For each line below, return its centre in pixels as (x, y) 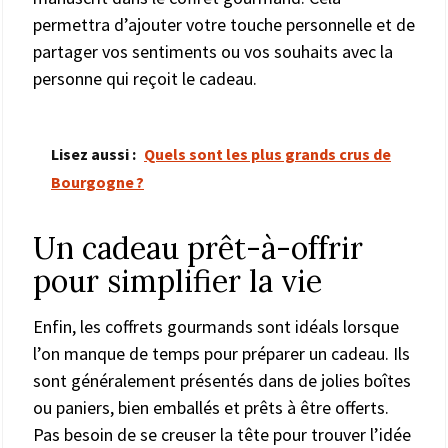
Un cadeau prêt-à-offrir (198, 247)
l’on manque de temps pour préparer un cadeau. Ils (221, 353)
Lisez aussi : (93, 153)
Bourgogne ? (97, 181)
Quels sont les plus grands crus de (267, 153)
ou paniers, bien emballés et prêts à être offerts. (211, 407)
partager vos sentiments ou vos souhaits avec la (213, 51)
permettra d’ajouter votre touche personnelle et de (224, 24)
